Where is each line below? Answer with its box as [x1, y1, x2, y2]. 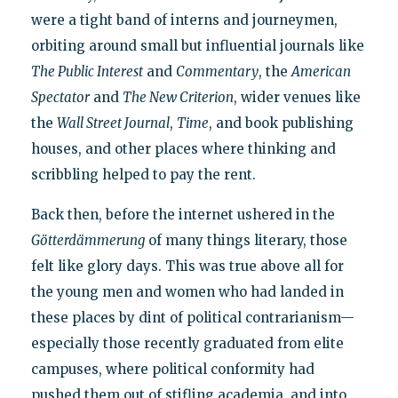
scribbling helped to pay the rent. [30, 165, 256, 183]
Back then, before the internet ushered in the [30, 205, 335, 223]
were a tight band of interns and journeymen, [30, 11, 338, 28]
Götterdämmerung [30, 231, 145, 249]
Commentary [175, 62, 259, 80]
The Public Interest [30, 62, 143, 80]
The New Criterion [122, 88, 234, 106]
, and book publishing [208, 114, 354, 131]
